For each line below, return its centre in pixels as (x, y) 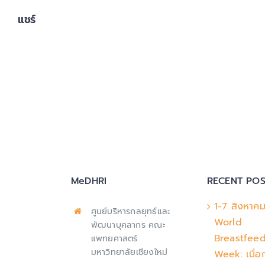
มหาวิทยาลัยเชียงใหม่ (129, 252)
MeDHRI (89, 181)
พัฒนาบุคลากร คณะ (128, 225)
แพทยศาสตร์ (114, 238)
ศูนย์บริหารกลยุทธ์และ (131, 211)
